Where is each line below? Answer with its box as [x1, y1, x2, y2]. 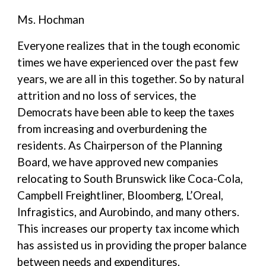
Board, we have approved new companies [17, 156, 219, 169]
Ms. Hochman [17, 13, 85, 26]
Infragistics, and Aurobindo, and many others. [17, 205, 240, 218]
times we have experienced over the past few [17, 56, 239, 69]
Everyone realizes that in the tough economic [17, 39, 240, 52]
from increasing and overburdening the [17, 122, 207, 135]
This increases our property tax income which [17, 222, 240, 235]
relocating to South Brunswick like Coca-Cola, [17, 172, 243, 185]
